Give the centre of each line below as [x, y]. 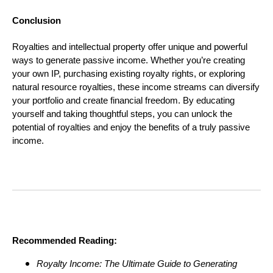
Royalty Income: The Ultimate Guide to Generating [137, 264]
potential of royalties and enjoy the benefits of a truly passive [131, 128]
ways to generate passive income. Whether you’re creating [129, 61]
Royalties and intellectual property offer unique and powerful [130, 47]
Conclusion [37, 20]
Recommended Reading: [65, 241]
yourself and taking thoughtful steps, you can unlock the [122, 114]
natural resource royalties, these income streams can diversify [136, 87]
